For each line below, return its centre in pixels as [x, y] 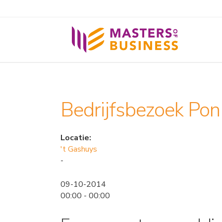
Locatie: [76, 138]
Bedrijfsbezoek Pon [140, 110]
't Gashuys [79, 149]
